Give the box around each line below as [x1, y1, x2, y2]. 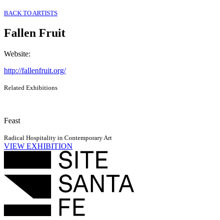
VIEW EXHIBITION [4, 142, 73, 151]
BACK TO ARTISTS [4, 9, 57, 17]
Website [4, 50, 28, 58]
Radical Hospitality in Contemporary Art [4, 134, 112, 142]
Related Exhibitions [4, 84, 57, 92]
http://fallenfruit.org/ [4, 66, 66, 75]
